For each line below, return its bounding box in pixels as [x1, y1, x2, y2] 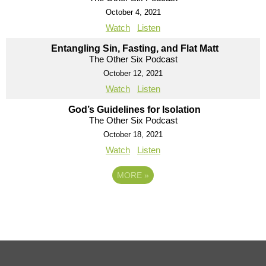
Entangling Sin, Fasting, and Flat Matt [50, 43, 218, 53]
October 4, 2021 [105, 7, 161, 17]
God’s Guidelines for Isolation [68, 104, 201, 115]
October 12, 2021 [103, 68, 163, 78]
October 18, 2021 [103, 129, 163, 139]
